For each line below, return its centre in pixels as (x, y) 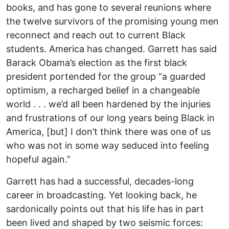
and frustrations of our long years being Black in (110, 118)
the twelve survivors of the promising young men (112, 21)
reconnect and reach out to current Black (96, 35)
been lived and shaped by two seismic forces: (105, 222)
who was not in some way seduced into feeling (108, 145)
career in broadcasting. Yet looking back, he (101, 195)
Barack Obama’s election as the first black (97, 62)
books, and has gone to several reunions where (109, 7)
